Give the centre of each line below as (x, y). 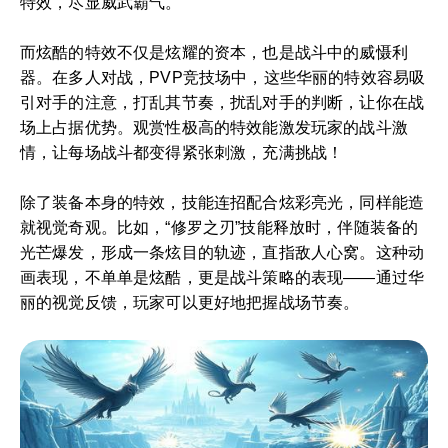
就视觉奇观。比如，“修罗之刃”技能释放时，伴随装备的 (219, 227)
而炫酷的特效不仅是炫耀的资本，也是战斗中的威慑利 (214, 52)
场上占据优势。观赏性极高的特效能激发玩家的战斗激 (214, 127)
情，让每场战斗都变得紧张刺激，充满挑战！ (182, 152)
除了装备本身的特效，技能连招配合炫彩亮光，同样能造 (222, 202)
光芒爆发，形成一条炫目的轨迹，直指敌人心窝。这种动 (222, 252)
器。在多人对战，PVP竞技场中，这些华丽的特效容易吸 (223, 77)
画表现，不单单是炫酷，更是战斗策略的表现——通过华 (222, 277)
